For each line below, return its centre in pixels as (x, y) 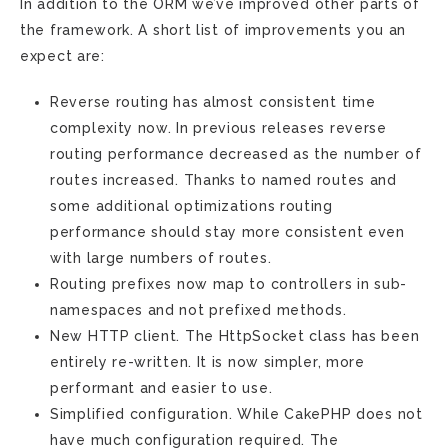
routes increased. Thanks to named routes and (223, 180)
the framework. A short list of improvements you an (213, 30)
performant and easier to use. (161, 388)
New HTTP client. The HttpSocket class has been (235, 336)
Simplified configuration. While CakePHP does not (236, 414)
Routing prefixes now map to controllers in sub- (228, 284)
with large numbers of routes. (161, 258)
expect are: (62, 56)
